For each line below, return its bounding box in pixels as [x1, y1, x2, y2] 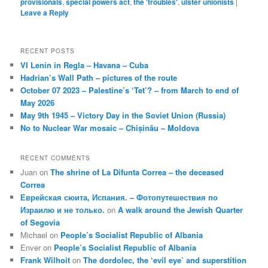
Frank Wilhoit [20, 254, 71, 266]
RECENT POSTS [20, 47, 75, 56]
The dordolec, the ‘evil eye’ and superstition [83, 254, 247, 266]
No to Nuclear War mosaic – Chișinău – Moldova [20, 122, 200, 134]
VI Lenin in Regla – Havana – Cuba [20, 59, 149, 71]
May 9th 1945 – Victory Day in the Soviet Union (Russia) [20, 109, 226, 121]
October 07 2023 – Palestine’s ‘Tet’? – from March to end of [20, 84, 239, 96]
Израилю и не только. [20, 203, 105, 215]
